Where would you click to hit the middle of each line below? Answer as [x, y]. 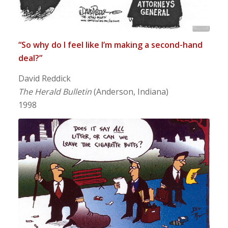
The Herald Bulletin [55, 92]
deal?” [30, 58]
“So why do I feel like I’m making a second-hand [110, 45]
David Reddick [44, 78]
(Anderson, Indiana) [130, 92]
